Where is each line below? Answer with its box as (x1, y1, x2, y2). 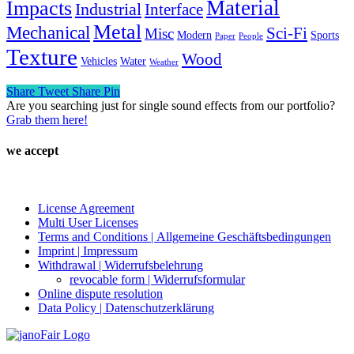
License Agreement (38, 201, 134, 216)
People (239, 31, 263, 40)
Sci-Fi (266, 24, 307, 42)
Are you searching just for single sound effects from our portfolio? (6, 98, 335, 112)
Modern (177, 28, 212, 41)
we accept (6, 144, 58, 158)
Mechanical (6, 21, 90, 43)
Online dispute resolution (38, 287, 163, 301)
